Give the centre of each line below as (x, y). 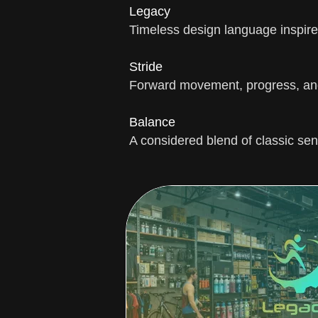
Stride (146, 67)
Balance (152, 122)
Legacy (150, 11)
